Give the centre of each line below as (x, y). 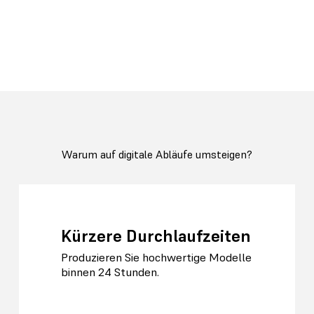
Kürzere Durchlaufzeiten (156, 235)
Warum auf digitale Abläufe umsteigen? (157, 154)
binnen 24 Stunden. (110, 273)
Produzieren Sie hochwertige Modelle (156, 258)
